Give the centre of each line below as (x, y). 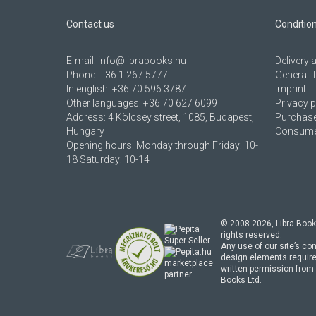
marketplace (189, 263)
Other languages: (105, 103)
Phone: (83, 75)
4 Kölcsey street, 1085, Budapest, (181, 117)
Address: (87, 117)
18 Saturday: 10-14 (108, 160)
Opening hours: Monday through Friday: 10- (162, 146)
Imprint (290, 89)
